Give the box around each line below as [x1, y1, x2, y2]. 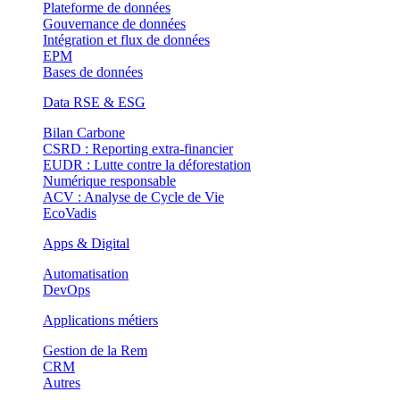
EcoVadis [43, 205, 96, 221]
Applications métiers [43, 312, 158, 328]
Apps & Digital [43, 236, 129, 251]
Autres [43, 375, 80, 390]
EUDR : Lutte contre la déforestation [43, 157, 251, 172]
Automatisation [43, 266, 129, 281]
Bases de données [43, 64, 143, 79]
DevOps [43, 282, 90, 297]
